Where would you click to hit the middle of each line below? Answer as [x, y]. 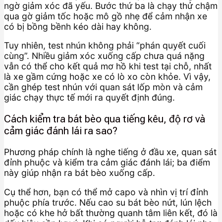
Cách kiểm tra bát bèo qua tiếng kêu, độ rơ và [105, 119]
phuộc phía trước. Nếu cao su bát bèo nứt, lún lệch [108, 203]
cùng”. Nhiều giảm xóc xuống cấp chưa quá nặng [104, 56]
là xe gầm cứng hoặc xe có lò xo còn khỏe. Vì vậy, [107, 77]
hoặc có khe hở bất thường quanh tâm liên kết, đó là [111, 213]
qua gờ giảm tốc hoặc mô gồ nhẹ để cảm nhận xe [106, 16]
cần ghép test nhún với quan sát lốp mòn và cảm [103, 87]
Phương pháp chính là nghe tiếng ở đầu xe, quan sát [110, 152]
